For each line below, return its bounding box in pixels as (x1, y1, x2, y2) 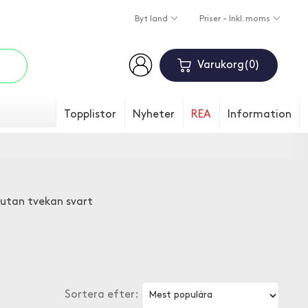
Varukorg (197, 60, 244, 71)
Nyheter (133, 109, 175, 120)
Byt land (134, 15, 170, 24)
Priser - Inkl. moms (199, 15, 272, 24)
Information (228, 109, 291, 120)
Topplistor (64, 109, 116, 120)
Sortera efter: (65, 289, 139, 300)
